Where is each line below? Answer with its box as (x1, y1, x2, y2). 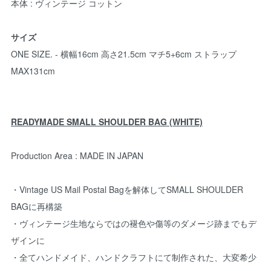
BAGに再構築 (11, 200, 62, 212)
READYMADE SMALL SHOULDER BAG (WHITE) (11, 115, 203, 128)
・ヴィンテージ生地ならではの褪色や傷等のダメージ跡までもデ (11, 217, 256, 229)
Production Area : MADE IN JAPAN (11, 149, 143, 162)
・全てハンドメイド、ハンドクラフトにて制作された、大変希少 (11, 250, 256, 263)
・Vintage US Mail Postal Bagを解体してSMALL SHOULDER (11, 183, 243, 195)
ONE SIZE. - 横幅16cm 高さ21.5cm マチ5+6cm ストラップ (11, 47, 237, 60)
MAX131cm (11, 64, 55, 77)
